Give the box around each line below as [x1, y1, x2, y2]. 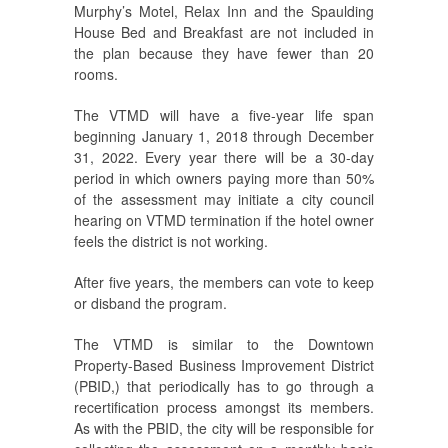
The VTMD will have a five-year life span [74, 105, 374, 126]
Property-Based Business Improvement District [74, 355, 374, 376]
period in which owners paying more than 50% [74, 168, 374, 189]
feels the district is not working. [74, 231, 268, 252]
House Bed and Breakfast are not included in [74, 22, 374, 43]
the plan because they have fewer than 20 [74, 43, 374, 64]
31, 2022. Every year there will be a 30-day [74, 147, 374, 168]
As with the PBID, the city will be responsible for [74, 418, 374, 439]
